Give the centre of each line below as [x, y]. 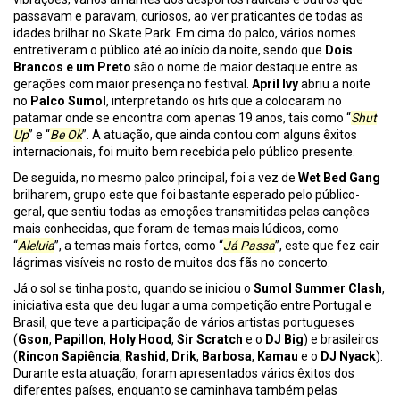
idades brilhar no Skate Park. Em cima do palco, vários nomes [185, 33]
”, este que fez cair [327, 246]
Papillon [79, 340]
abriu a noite [336, 84]
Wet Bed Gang [339, 178]
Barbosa [227, 357]
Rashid [146, 357]
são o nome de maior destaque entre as [245, 67]
